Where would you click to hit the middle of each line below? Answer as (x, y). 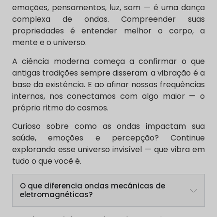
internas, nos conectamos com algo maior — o (108, 96)
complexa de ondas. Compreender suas (108, 19)
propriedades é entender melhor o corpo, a (108, 31)
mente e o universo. (49, 43)
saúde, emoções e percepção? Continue (108, 138)
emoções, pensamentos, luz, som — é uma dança (108, 8)
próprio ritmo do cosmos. (60, 108)
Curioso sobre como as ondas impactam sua (108, 126)
